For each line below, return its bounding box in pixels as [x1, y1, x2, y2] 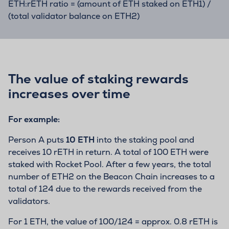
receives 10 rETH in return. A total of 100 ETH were [8, 146, 209, 157]
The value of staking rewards [8, 70, 189, 87]
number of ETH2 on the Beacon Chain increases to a [8, 171, 215, 182]
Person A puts [8, 134, 66, 145]
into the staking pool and [95, 134, 194, 145]
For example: [8, 113, 60, 125]
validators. [8, 195, 50, 207]
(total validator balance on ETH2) [8, 10, 140, 21]
